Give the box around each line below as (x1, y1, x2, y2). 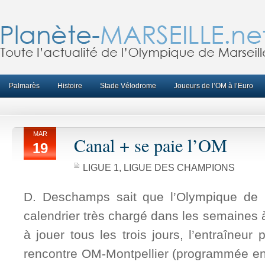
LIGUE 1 (83, 162, 119, 173)
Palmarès (9, 82, 40, 90)
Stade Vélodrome (100, 82, 156, 90)
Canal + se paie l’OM (74, 133, 227, 157)
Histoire (57, 82, 82, 90)
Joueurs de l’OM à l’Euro (174, 82, 253, 90)
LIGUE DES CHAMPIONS (124, 162, 235, 173)
